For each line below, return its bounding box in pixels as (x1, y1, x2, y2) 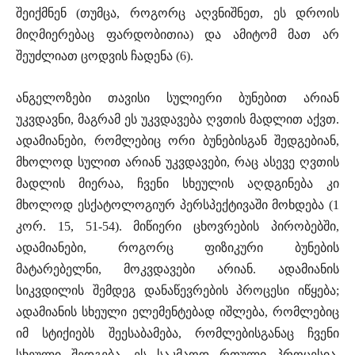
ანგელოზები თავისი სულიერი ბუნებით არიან (16, 91, 339, 105)
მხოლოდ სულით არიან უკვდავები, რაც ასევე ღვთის (16, 155, 339, 170)
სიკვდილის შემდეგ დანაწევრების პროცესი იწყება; (16, 284, 339, 298)
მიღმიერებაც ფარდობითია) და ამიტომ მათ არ (16, 28, 339, 42)
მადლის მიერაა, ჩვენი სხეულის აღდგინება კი (16, 177, 339, 191)
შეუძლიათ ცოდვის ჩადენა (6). (16, 49, 193, 63)
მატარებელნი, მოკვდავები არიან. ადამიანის (16, 262, 339, 277)
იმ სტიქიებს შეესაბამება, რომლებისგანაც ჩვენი (16, 326, 339, 341)
